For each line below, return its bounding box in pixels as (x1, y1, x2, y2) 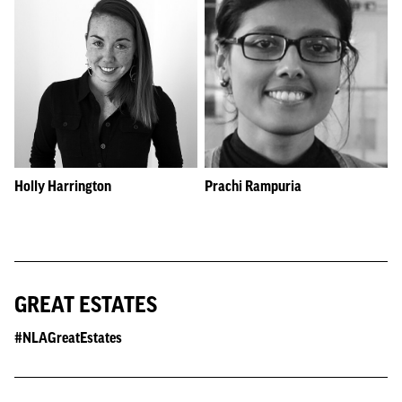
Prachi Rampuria (205, 178, 301, 194)
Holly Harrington (14, 178, 111, 194)
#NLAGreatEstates (14, 329, 122, 345)
